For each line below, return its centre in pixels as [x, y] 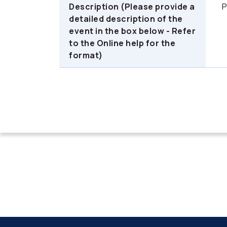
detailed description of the [126, 19]
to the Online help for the [122, 43]
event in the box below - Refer [133, 31]
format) [86, 55]
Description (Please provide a [132, 7]
